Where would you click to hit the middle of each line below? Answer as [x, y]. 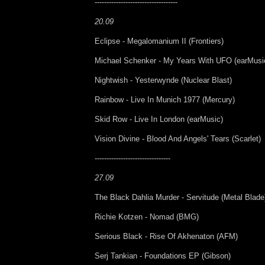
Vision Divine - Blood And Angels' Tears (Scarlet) [178, 138]
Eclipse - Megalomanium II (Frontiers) [159, 41]
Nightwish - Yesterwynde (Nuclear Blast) [163, 80]
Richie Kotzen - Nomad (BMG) [147, 216]
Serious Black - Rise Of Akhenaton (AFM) [166, 236]
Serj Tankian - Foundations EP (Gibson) [163, 256]
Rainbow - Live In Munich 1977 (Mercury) [165, 99]
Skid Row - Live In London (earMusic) [159, 119]
